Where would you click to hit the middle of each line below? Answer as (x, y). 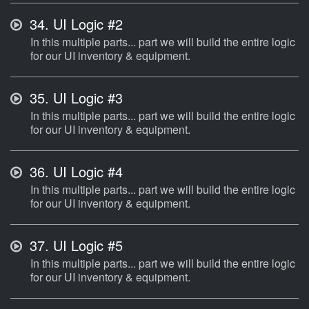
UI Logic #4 (86, 172)
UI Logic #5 (86, 246)
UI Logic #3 (86, 98)
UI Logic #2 (86, 24)
